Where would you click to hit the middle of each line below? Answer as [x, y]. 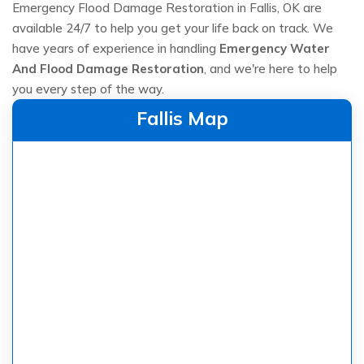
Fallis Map [182, 119]
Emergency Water [275, 49]
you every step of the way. [90, 89]
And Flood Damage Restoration [108, 69]
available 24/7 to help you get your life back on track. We [173, 28]
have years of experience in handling [116, 49]
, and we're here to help [271, 69]
